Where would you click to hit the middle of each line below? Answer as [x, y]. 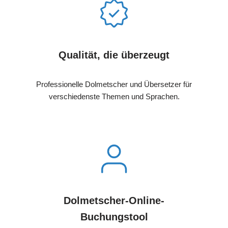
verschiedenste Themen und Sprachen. [114, 97]
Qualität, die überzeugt [114, 55]
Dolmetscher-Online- [114, 201]
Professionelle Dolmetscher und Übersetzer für [114, 84]
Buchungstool [114, 217]
